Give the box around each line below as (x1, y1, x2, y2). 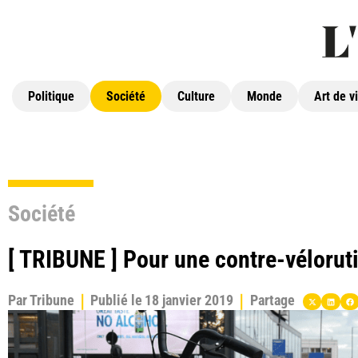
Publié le (90, 292, 143, 308)
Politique (28, 89, 74, 104)
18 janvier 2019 (145, 292, 234, 308)
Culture (177, 89, 215, 104)
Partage (249, 292, 295, 308)
